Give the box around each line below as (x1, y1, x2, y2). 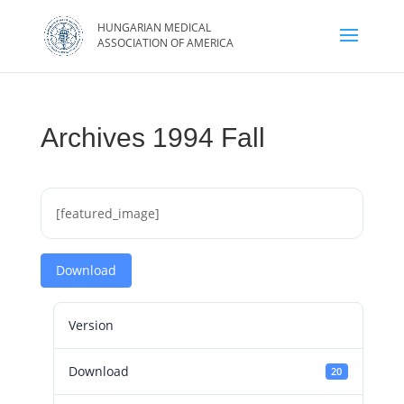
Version (68, 317, 114, 334)
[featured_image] (55, 205, 160, 222)
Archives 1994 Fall (40, 123, 265, 152)
